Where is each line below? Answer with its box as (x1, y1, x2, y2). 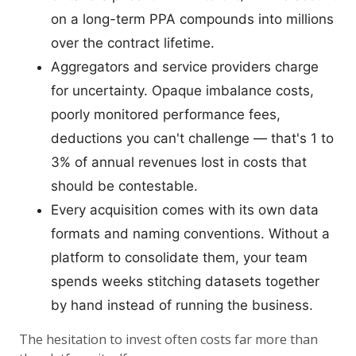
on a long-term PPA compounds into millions (51, 11, 334, 27)
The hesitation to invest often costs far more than (19, 331, 318, 348)
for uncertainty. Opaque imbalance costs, (51, 83, 314, 99)
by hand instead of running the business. (51, 297, 313, 313)
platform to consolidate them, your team (51, 250, 308, 265)
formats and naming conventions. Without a (51, 226, 330, 242)
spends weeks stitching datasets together (51, 273, 319, 289)
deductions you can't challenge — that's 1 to (51, 130, 334, 146)
